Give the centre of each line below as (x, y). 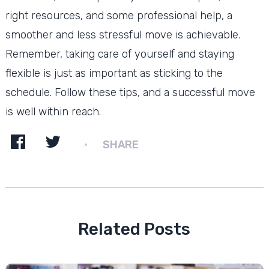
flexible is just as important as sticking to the (114, 73)
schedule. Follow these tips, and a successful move (130, 92)
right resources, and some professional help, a (119, 15)
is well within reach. (53, 111)
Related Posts (134, 229)
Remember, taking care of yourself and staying (119, 54)
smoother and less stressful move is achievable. (122, 35)
